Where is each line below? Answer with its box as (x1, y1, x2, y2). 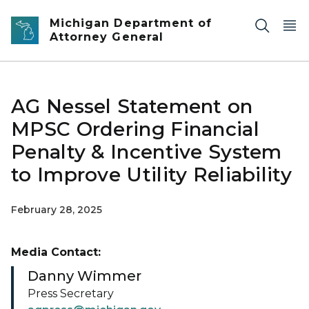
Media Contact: (11, 246, 101, 259)
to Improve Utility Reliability (11, 163, 292, 186)
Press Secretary (28, 287, 114, 300)
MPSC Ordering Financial (11, 117, 259, 141)
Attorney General (50, 30, 163, 43)
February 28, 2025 (11, 203, 102, 216)
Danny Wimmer (28, 268, 141, 284)
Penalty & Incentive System (11, 140, 282, 163)
